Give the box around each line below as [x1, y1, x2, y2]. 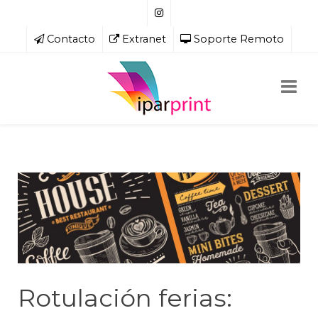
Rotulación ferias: [18, 283, 232, 314]
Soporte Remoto [194, 33, 284, 45]
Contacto [47, 33, 95, 45]
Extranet [122, 33, 166, 45]
